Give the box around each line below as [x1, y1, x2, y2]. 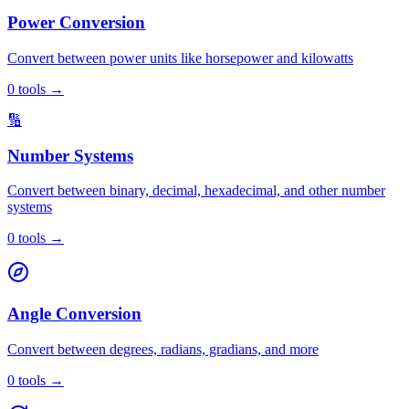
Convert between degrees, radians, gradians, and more [7, 341, 319, 357]
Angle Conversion [7, 304, 142, 324]
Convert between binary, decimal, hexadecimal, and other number [7, 183, 385, 199]
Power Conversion [7, 13, 145, 33]
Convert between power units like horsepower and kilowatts [7, 49, 353, 66]
